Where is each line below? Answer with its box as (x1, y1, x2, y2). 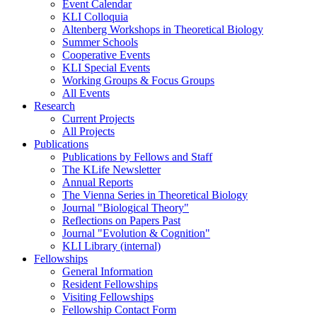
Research (34, 100, 75, 112)
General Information (62, 265, 153, 277)
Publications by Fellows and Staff (62, 151, 212, 163)
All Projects (62, 125, 115, 137)
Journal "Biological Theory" (62, 202, 189, 214)
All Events (62, 87, 110, 99)
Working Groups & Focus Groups (62, 74, 214, 86)
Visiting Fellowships (62, 291, 154, 303)
